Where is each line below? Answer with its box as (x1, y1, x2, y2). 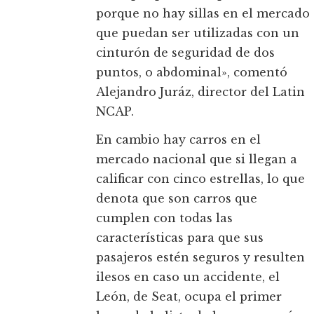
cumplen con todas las (96, 211, 233, 226)
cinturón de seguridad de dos (96, 46, 275, 60)
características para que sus (96, 231, 264, 245)
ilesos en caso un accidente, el (96, 270, 280, 285)
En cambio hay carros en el (96, 132, 261, 147)
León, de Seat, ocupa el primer (96, 289, 282, 304)
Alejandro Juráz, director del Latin (96, 85, 305, 100)
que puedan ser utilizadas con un (96, 26, 299, 41)
